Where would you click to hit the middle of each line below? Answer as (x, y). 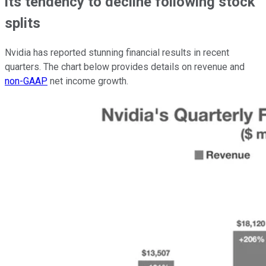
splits (23, 23)
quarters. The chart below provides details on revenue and (125, 67)
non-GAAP (26, 81)
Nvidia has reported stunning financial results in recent (117, 53)
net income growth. (88, 81)
